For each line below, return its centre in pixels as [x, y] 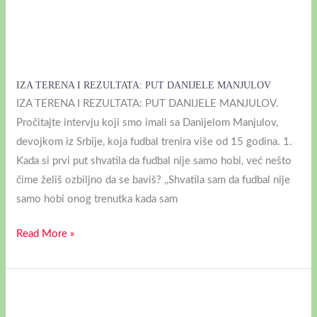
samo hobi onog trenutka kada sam [97, 199]
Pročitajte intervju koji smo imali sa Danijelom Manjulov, [148, 122]
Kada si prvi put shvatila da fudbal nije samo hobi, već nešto [154, 161]
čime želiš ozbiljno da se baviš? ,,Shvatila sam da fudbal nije [154, 180]
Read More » [46, 234]
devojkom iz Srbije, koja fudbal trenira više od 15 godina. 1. [155, 142]
